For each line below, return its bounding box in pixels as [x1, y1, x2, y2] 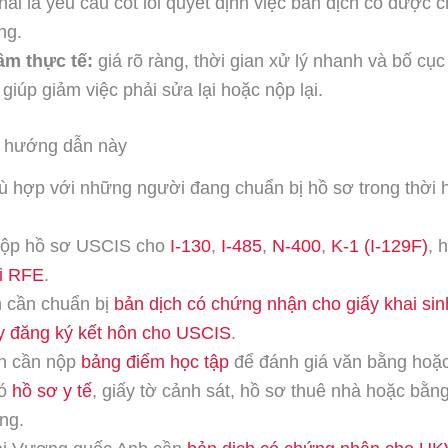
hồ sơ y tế [12, 380, 92, 401]
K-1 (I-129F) [331, 235, 428, 256]
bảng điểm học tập [81, 351, 229, 372]
